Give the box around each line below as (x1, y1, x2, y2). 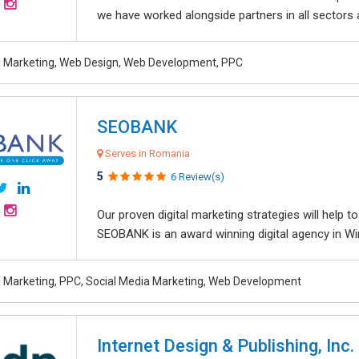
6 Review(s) (171, 171, 224, 183)
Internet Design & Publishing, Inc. (97, 336, 354, 356)
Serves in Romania (103, 147, 190, 159)
